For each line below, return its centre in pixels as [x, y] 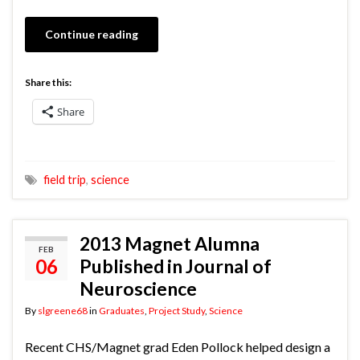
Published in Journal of [176, 266]
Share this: [48, 83]
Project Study [177, 311]
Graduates [122, 311]
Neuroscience [138, 289]
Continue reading [92, 35]
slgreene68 [63, 311]
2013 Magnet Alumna [170, 244]
